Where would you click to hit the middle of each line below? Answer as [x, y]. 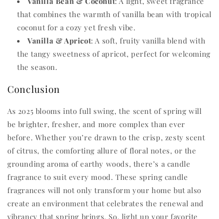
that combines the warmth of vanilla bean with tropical [114, 14]
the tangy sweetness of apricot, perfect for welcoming [114, 54]
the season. [37, 67]
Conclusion [34, 89]
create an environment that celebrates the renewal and [106, 203]
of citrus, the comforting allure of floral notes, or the [102, 150]
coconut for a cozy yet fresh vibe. [77, 27]
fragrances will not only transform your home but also [104, 190]
